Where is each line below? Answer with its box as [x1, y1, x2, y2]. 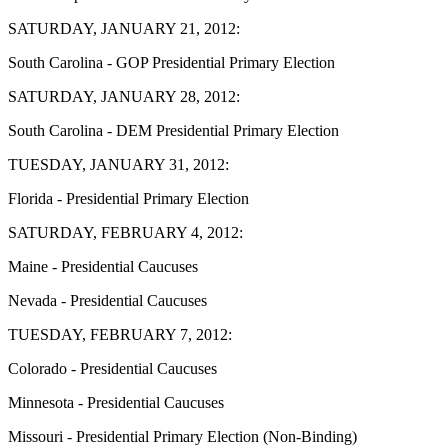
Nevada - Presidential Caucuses [8, 291, 207, 309]
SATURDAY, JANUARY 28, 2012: [8, 87, 240, 105]
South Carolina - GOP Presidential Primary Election [8, 53, 335, 71]
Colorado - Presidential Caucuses [8, 359, 217, 377]
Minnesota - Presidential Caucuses [8, 393, 224, 411]
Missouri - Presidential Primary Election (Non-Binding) [8, 427, 357, 445]
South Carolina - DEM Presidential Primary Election [8, 121, 339, 139]
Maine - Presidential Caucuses [8, 257, 198, 275]
